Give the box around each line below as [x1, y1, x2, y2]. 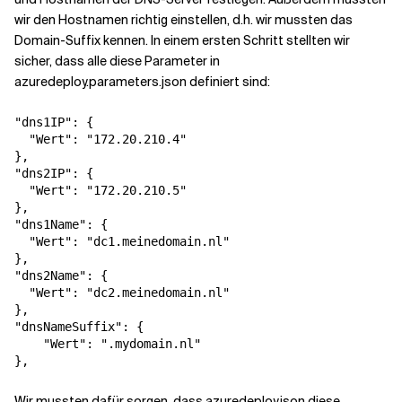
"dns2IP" [14, 166, 72, 181]
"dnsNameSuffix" [14, 319, 122, 335]
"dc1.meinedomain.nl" [86, 234, 230, 249]
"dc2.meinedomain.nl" [86, 285, 230, 301]
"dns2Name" [14, 268, 86, 284]
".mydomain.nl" [100, 336, 201, 352]
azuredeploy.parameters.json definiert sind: [14, 74, 270, 91]
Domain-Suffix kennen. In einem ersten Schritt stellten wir [14, 32, 350, 49]
